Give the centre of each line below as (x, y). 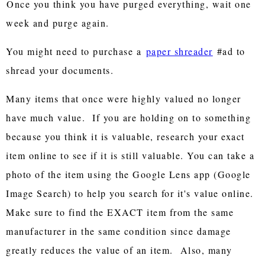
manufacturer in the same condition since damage (119, 231)
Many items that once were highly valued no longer (124, 98)
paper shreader (179, 51)
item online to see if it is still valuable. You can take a (130, 155)
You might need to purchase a (75, 51)
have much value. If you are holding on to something (129, 117)
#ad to (230, 51)
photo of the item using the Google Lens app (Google (128, 174)
